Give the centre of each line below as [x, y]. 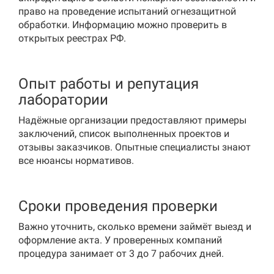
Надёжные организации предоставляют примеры [132, 120]
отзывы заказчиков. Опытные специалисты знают [135, 147]
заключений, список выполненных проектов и [124, 134]
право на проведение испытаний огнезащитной [127, 11]
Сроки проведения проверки [118, 206]
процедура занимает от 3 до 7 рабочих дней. [121, 254]
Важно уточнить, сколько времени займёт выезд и [135, 227]
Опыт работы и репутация [109, 84]
